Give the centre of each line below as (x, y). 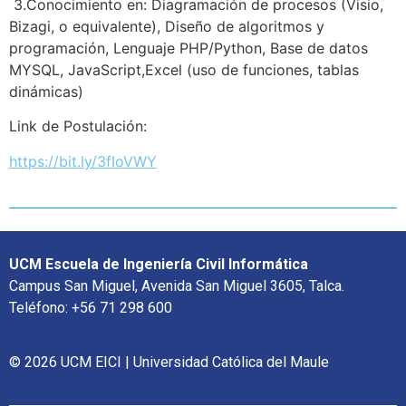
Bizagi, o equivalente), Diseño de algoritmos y (167, 26)
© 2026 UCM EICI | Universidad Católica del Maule (169, 362)
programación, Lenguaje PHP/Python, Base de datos (188, 48)
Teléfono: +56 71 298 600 (91, 308)
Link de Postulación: (78, 126)
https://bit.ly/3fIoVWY (83, 161)
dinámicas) (46, 91)
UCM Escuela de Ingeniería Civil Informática (159, 265)
